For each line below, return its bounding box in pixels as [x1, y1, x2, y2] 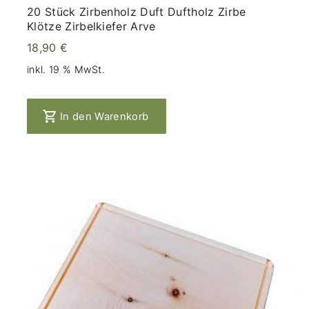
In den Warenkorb [60, 110, 149, 123]
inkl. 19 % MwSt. [27, 63, 106, 76]
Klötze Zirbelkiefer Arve [27, 19, 156, 33]
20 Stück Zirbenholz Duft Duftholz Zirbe [27, 4, 246, 19]
